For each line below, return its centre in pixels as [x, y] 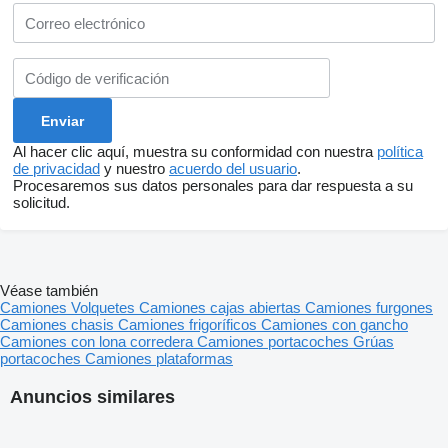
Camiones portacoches [275, 342]
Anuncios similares [92, 397]
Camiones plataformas [159, 359]
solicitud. [41, 203]
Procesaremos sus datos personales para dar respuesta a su [213, 186]
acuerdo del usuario [233, 169]
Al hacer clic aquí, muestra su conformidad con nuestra [195, 152]
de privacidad [56, 169]
